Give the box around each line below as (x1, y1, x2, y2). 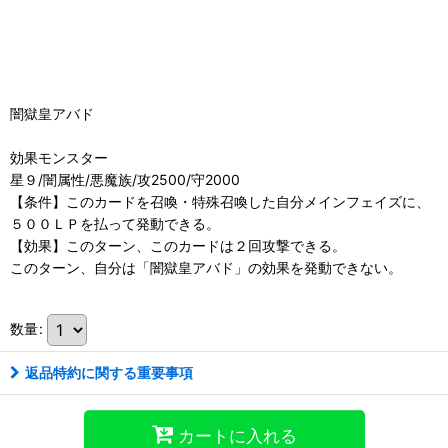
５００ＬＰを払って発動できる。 (10, 215, 220, 233)
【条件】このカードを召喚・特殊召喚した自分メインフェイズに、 (10, 193, 430, 211)
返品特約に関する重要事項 (25, 364, 193, 382)
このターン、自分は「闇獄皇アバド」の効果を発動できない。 (10, 259, 402, 277)
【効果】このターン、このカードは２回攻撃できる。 (10, 237, 346, 255)
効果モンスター (10, 149, 108, 167)
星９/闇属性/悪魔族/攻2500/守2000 (10, 171, 240, 189)
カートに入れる (177, 424, 297, 446)
